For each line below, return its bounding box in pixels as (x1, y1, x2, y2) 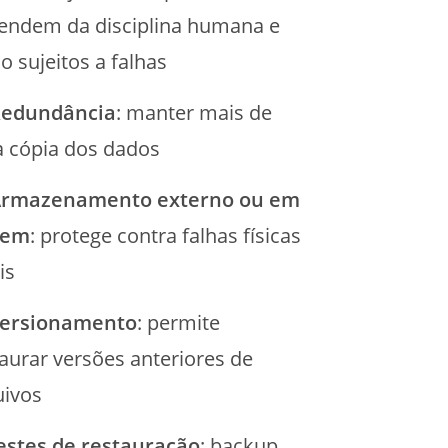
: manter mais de (115, 99, 272, 126)
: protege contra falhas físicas (29, 222, 301, 249)
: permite (136, 309, 220, 336)
